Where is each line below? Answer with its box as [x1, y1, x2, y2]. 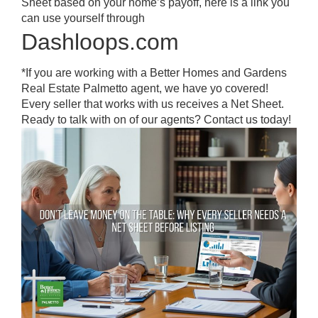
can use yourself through [21, 12, 145, 24]
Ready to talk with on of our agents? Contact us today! [21, 114, 291, 126]
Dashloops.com [21, 29, 179, 55]
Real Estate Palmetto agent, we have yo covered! [21, 82, 268, 94]
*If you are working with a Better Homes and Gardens [21, 67, 287, 79]
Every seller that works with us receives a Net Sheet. [21, 98, 284, 110]
